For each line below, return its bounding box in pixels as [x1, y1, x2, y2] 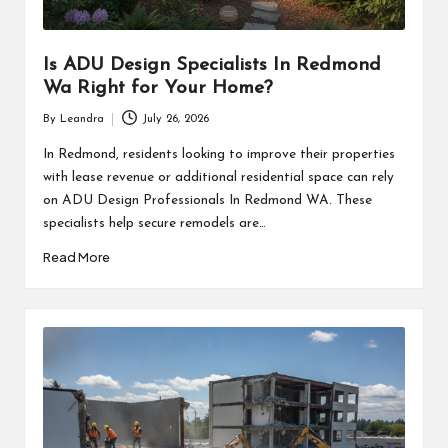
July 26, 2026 [142, 113, 210, 125]
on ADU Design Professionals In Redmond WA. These [42, 193, 372, 207]
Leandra [59, 113, 104, 125]
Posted [41, 122, 76, 134]
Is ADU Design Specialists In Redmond [42, 56, 381, 76]
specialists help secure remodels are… [42, 216, 266, 230]
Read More [42, 249, 110, 266]
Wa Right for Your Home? [42, 79, 273, 99]
